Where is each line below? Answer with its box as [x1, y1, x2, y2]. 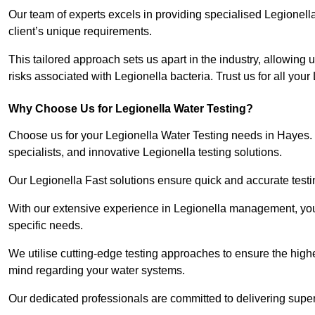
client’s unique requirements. [8, 25, 155, 38]
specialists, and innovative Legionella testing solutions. [8, 146, 282, 159]
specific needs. [8, 219, 83, 232]
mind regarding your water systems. [8, 264, 185, 277]
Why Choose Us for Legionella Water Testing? [8, 103, 253, 115]
